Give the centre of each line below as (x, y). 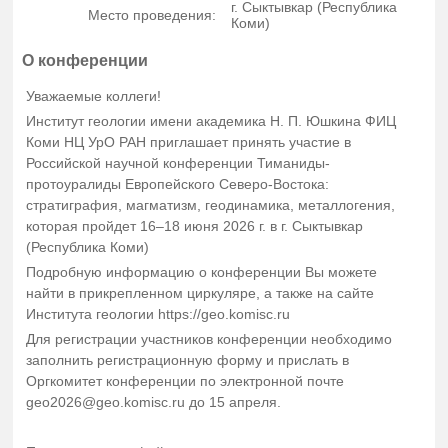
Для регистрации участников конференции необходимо (209, 339)
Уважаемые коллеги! (94, 96)
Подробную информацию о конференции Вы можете (202, 272)
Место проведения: (152, 15)
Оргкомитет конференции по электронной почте (185, 381)
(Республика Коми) (88, 247)
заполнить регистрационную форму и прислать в (188, 360)
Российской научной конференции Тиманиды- (178, 163)
